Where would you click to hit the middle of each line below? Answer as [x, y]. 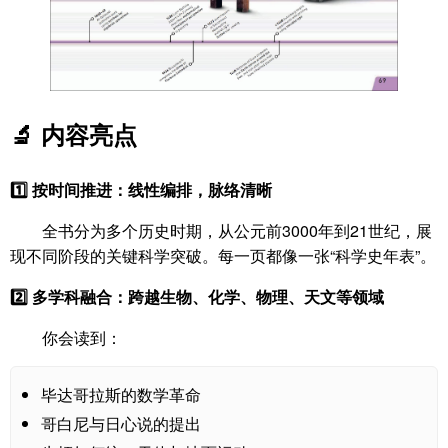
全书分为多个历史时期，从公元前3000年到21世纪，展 [237, 231]
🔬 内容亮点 [73, 134]
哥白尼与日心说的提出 [121, 424]
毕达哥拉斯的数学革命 [121, 395]
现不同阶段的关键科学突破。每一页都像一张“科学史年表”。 [223, 256]
